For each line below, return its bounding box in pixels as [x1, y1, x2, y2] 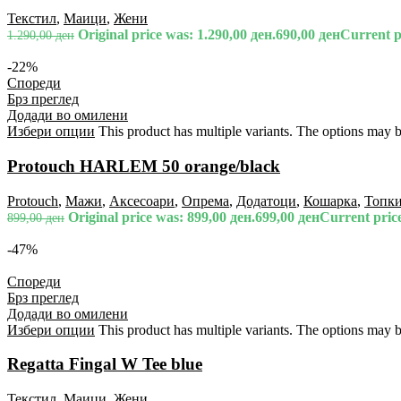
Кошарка [303, 192, 357, 209]
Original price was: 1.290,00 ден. [78, 27, 276, 43]
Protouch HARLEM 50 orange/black [7, 156, 280, 175]
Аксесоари [109, 192, 175, 209]
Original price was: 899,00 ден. [68, 209, 255, 225]
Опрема [182, 192, 229, 209]
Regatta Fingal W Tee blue [7, 354, 202, 374]
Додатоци [236, 192, 296, 209]
